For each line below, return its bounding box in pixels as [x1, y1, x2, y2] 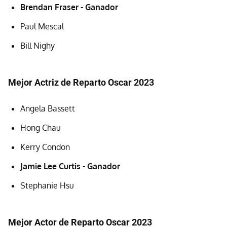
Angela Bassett [20, 103, 75, 113]
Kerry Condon [20, 141, 70, 152]
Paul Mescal [20, 21, 64, 31]
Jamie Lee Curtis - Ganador [20, 161, 120, 171]
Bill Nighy [20, 40, 55, 51]
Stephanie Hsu [20, 180, 74, 191]
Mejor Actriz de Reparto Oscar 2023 [8, 77, 154, 88]
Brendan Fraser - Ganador [20, 2, 118, 12]
